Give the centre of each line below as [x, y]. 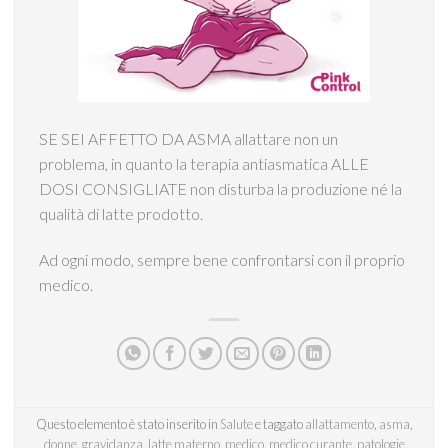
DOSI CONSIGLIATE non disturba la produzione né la [220, 189]
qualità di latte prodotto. [121, 214]
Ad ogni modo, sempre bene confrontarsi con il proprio [222, 259]
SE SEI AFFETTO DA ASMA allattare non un [188, 139]
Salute [236, 424]
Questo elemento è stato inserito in [127, 424]
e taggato [278, 424]
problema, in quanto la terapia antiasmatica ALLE [204, 164]
